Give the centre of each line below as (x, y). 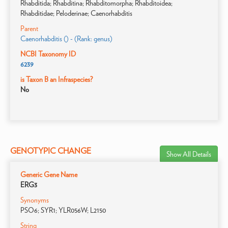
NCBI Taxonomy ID (48, 54)
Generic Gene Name (49, 175)
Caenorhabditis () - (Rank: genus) (66, 39)
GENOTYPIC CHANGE (51, 151)
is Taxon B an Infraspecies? (56, 79)
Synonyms (35, 200)
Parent (29, 28)
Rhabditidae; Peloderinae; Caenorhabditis (76, 13)
